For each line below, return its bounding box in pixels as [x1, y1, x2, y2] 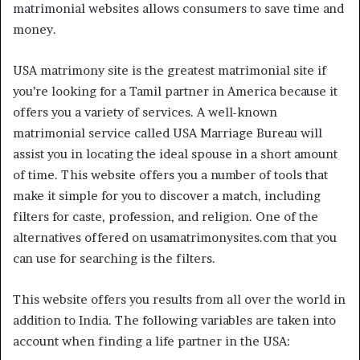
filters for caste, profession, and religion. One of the [13, 209, 318, 224]
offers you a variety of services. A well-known [13, 104, 277, 120]
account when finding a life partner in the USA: [13, 333, 290, 349]
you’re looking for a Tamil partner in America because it [13, 84, 337, 99]
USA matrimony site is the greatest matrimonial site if [13, 63, 326, 78]
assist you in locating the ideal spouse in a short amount [13, 146, 337, 162]
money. [13, 22, 56, 37]
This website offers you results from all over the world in [13, 292, 346, 307]
